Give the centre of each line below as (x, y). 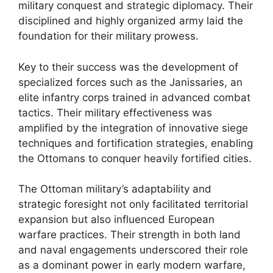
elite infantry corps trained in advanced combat (134, 97)
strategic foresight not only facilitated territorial (133, 204)
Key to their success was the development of (128, 67)
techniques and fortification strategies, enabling (136, 143)
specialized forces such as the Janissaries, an (130, 82)
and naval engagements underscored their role (133, 250)
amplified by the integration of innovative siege (133, 128)
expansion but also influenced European (116, 219)
